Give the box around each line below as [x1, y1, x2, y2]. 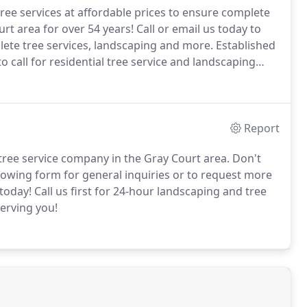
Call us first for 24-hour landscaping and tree [32, 184, 267, 199]
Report [244, 121, 280, 136]
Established [213, 38, 275, 53]
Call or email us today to [134, 21, 261, 36]
